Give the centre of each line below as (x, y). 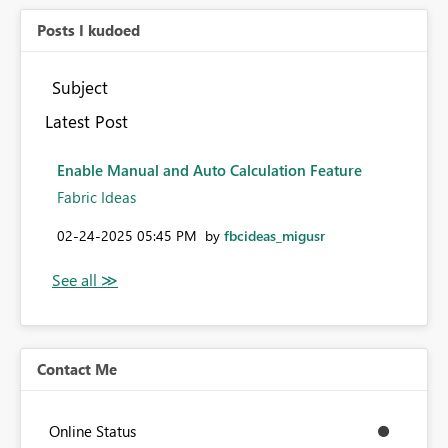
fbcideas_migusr (274, 236)
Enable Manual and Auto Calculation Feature (209, 170)
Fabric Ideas (96, 197)
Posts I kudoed (88, 30)
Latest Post (86, 121)
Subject (80, 87)
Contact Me (77, 369)
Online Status (92, 431)
